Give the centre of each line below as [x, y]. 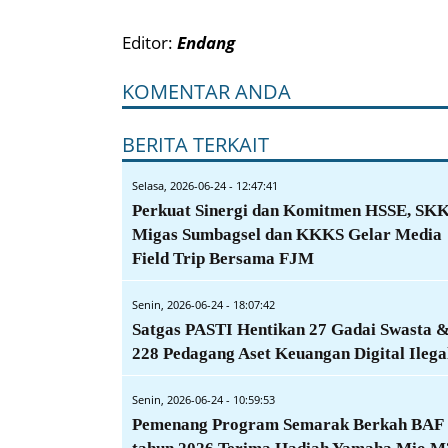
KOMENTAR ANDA [206, 91]
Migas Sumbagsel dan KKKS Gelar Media [287, 234]
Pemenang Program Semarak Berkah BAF [287, 424]
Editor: [149, 42]
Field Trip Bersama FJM [223, 258]
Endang [206, 42]
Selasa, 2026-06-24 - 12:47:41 [205, 185]
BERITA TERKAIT [195, 144]
